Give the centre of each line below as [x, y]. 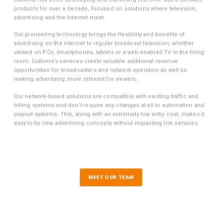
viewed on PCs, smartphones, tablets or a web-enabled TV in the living [109, 53]
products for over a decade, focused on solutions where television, [105, 8]
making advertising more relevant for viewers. [76, 79]
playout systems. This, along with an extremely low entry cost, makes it [109, 114]
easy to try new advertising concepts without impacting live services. [106, 123]
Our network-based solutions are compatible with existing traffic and [106, 96]
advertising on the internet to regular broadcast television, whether [104, 44]
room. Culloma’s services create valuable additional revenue [96, 61]
